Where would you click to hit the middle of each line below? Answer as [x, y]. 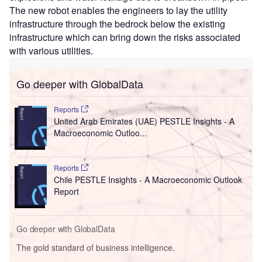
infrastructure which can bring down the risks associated [125, 37]
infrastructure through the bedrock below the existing [117, 24]
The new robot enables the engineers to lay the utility [118, 11]
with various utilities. [51, 51]
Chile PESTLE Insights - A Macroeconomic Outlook [148, 179]
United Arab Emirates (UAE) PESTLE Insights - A [144, 121]
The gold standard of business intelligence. [96, 247]
